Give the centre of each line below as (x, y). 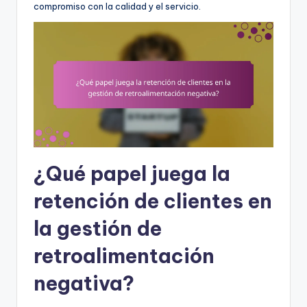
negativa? (84, 284)
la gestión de (98, 229)
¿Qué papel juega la (132, 174)
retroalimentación (124, 256)
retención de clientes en (153, 201)
